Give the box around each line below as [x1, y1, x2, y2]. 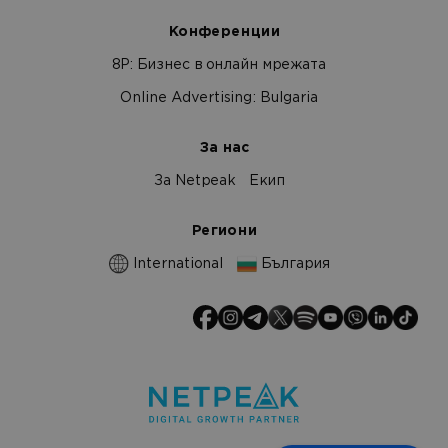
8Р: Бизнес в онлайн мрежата [112, 57, 326, 73]
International [128, 256, 223, 272]
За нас [199, 140, 249, 156]
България [256, 256, 330, 272]
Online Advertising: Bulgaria [120, 90, 318, 106]
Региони [191, 223, 257, 239]
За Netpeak [153, 173, 235, 189]
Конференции [168, 24, 280, 40]
